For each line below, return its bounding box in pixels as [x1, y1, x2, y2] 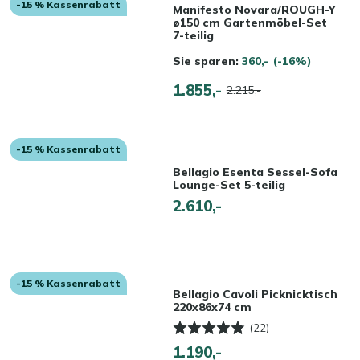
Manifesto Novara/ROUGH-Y [172, 2, 336, 17]
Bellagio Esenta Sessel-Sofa [172, 165, 337, 180]
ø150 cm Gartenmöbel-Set [172, 14, 327, 30]
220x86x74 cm [172, 300, 252, 315]
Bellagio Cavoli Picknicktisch [172, 287, 337, 302]
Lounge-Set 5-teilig [172, 178, 285, 193]
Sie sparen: [172, 53, 242, 68]
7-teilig [172, 27, 214, 43]
